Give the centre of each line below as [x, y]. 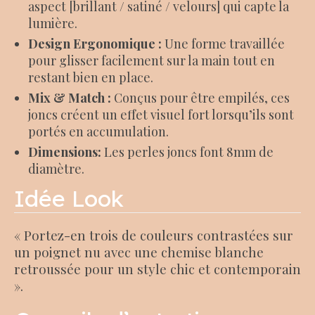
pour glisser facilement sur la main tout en [152, 60]
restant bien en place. [91, 77]
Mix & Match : [70, 98]
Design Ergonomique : [95, 44]
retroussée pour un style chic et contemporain [157, 269]
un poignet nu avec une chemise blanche [139, 252]
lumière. [53, 23]
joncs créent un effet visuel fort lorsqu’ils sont [161, 115]
